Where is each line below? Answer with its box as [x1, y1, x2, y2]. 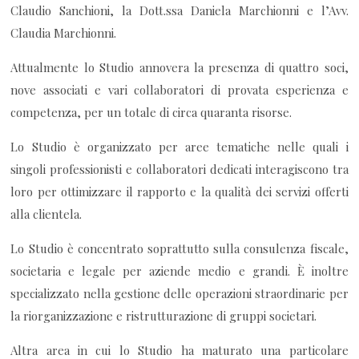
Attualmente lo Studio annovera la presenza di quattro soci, [10, 59, 349, 76]
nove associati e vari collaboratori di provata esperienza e [10, 82, 349, 99]
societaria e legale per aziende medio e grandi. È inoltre [10, 263, 349, 280]
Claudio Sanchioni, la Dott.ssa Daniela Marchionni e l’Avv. [10, 2, 349, 19]
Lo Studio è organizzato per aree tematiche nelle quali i [10, 139, 349, 155]
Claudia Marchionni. [10, 25, 117, 42]
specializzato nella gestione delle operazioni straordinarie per [10, 285, 349, 302]
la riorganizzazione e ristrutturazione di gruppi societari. [10, 308, 317, 325]
